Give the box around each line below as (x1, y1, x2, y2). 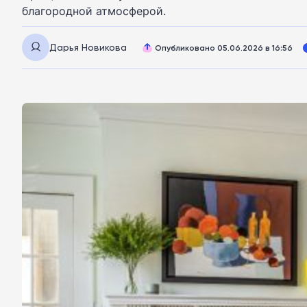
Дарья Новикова (49, 41, 127, 53)
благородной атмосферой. (22, 3, 166, 19)
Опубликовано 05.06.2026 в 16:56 (155, 42, 293, 53)
